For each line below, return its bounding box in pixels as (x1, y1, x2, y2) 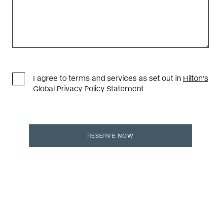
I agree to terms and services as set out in (33, 73, 183, 82)
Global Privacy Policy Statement (33, 83, 144, 92)
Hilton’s (183, 73, 208, 82)
